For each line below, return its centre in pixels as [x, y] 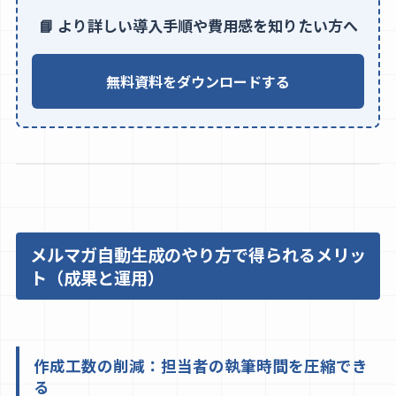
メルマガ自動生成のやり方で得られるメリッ [198, 255]
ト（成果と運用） [97, 278]
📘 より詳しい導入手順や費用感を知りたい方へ [198, 26]
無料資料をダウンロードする [198, 82]
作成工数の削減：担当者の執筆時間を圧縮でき [200, 365]
